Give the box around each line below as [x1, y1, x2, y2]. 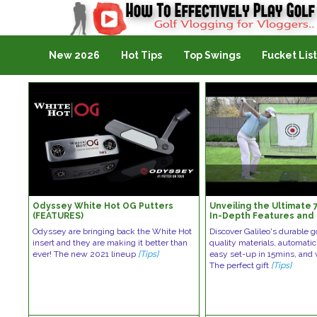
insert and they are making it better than [33, 238, 188, 248]
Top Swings [183, 50, 241, 61]
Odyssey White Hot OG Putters [33, 201, 174, 211]
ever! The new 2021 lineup [33, 249, 139, 259]
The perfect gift [209, 260, 272, 270]
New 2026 [48, 50, 100, 61]
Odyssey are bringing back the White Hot [33, 226, 192, 236]
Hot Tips [120, 50, 162, 61]
